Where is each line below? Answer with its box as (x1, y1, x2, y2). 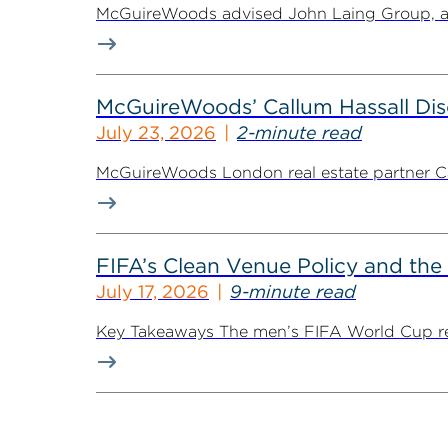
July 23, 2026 (96, 122, 216, 143)
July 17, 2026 (96, 281, 209, 302)
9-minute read (230, 281, 356, 302)
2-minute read (237, 122, 362, 143)
